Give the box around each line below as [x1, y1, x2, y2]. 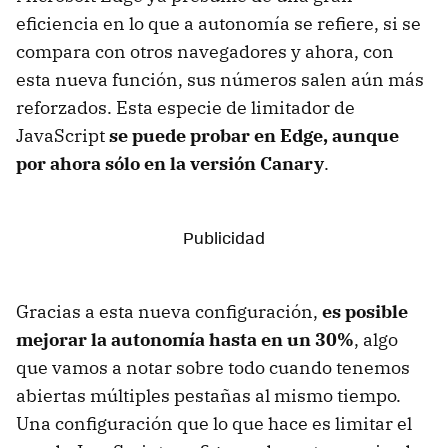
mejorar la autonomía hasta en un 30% [16, 327, 354, 351]
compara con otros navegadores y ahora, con [16, 39, 394, 63]
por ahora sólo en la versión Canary [16, 151, 324, 175]
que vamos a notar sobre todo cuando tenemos [16, 355, 410, 379]
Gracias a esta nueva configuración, [16, 299, 322, 323]
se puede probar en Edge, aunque [109, 123, 399, 147]
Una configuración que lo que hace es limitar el [16, 411, 412, 435]
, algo [354, 327, 398, 351]
